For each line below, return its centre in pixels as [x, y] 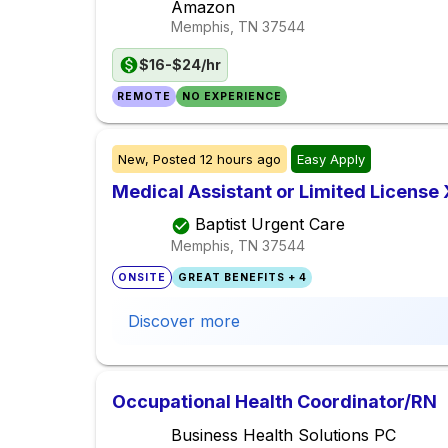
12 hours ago [240, 159]
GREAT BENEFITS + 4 [242, 278]
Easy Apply [331, 159]
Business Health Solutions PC [283, 435]
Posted [174, 159]
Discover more [184, 321]
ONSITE [142, 278]
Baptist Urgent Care [270, 224]
